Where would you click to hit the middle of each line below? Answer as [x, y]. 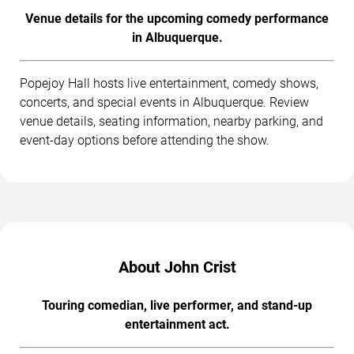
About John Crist [177, 267]
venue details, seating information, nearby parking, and [171, 121]
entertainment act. [177, 324]
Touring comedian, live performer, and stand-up [177, 305]
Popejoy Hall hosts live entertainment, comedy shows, [169, 83]
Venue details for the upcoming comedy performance [177, 18]
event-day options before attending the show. [145, 140]
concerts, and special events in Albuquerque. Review [164, 102]
